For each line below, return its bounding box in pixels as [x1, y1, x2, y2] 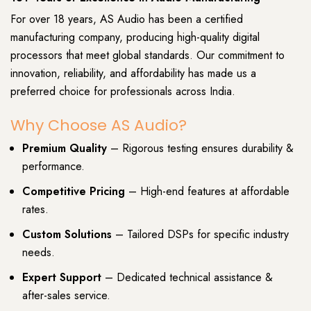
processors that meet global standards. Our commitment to [10, 47, 285, 63]
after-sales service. [22, 287, 110, 304]
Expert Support [22, 269, 101, 286]
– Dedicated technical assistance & [101, 269, 273, 286]
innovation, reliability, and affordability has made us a [10, 65, 256, 81]
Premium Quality [22, 140, 107, 157]
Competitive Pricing [22, 183, 125, 200]
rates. [22, 201, 49, 218]
